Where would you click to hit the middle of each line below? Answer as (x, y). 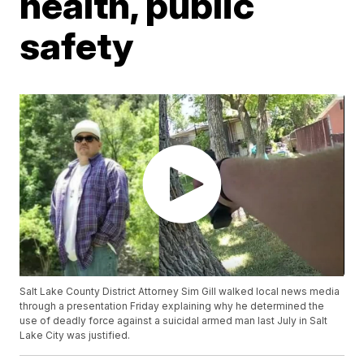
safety (77, 45)
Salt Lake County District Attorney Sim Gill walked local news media (180, 292)
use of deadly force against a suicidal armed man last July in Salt (174, 321)
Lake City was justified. (75, 336)
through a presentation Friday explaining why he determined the (172, 306)
